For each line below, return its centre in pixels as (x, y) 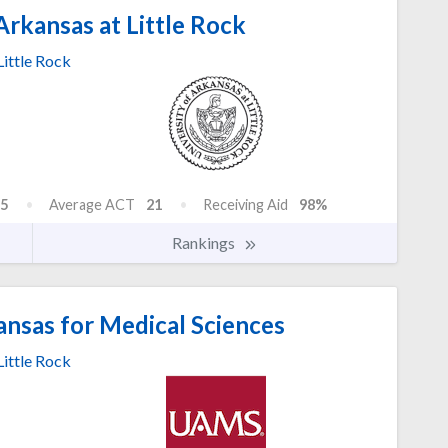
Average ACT (92, 204)
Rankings (205, 242)
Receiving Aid (245, 204)
